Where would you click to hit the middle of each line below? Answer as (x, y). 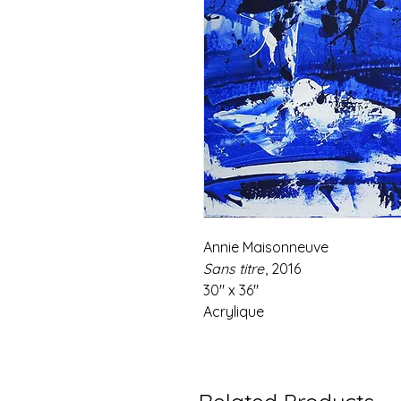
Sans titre (234, 269)
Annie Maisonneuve (266, 247)
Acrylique (234, 311)
